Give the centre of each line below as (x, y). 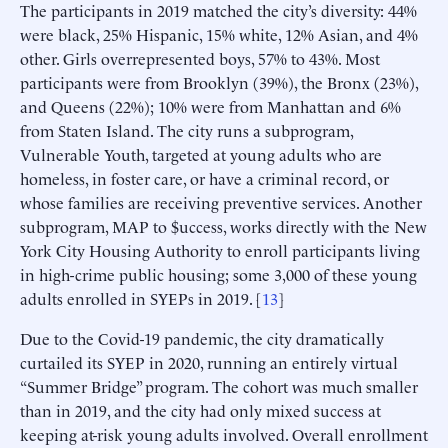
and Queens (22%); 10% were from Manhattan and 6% (210, 106)
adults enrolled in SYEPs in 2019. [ (141, 298)
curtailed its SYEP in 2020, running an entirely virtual (209, 362)
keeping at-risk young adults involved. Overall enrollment (224, 434)
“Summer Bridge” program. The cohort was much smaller (219, 386)
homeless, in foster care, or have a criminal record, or (204, 178)
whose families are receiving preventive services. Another (221, 202)
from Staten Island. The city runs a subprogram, (186, 130)
